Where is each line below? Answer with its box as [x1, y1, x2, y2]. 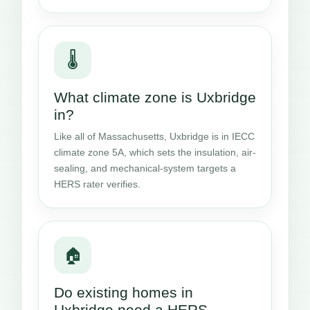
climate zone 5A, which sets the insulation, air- [54, 146, 256, 158]
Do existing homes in [54, 284, 193, 300]
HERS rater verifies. [54, 178, 140, 190]
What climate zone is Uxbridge [54, 89, 256, 105]
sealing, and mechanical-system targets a [54, 162, 236, 174]
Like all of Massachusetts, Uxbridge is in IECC [54, 130, 255, 142]
